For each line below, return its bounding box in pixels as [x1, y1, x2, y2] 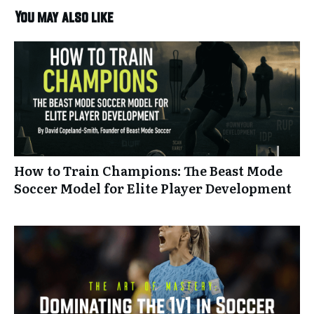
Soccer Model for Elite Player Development [14, 178, 294, 198]
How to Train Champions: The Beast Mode [14, 161, 282, 180]
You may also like [15, 8, 113, 25]
